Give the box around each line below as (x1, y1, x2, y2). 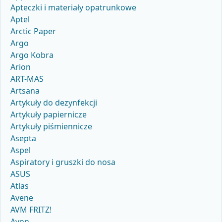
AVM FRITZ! (10, 204, 52, 216)
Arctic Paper (10, 26, 56, 37)
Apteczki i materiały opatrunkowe (10, 2, 136, 13)
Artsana (10, 85, 40, 97)
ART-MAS (10, 73, 44, 85)
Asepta (10, 133, 36, 144)
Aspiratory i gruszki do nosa (10, 157, 115, 168)
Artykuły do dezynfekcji (10, 97, 97, 109)
